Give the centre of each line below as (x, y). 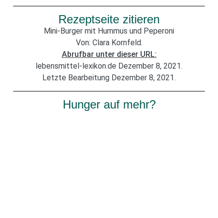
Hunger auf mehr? (109, 105)
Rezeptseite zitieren (109, 19)
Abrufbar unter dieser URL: (109, 54)
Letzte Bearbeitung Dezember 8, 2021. (109, 78)
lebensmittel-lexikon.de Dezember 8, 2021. (109, 66)
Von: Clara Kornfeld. (109, 43)
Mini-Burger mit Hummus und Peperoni (109, 31)
